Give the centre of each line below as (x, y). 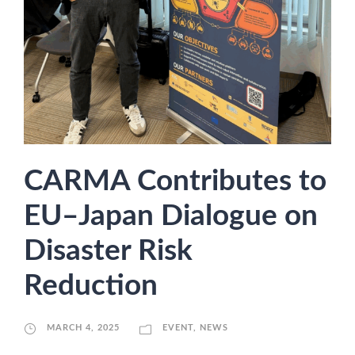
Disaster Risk (108, 251)
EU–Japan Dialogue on (171, 216)
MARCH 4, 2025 (83, 328)
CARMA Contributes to (175, 181)
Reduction (91, 286)
